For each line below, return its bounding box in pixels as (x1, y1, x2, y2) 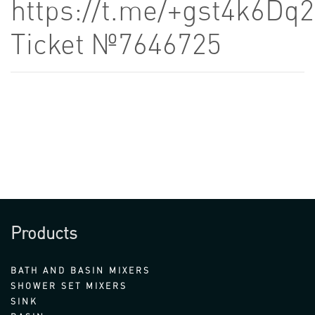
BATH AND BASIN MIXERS (11, 265, 150, 276)
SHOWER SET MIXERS (11, 281, 127, 291)
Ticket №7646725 (11, 27, 221, 60)
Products (11, 223, 77, 243)
